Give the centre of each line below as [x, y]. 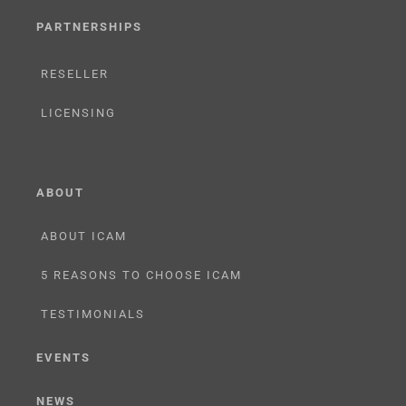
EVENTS [63, 358]
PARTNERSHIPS [89, 27]
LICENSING [78, 113]
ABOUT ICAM [84, 236]
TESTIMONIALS [93, 314]
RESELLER [75, 74]
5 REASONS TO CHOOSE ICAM [141, 275]
